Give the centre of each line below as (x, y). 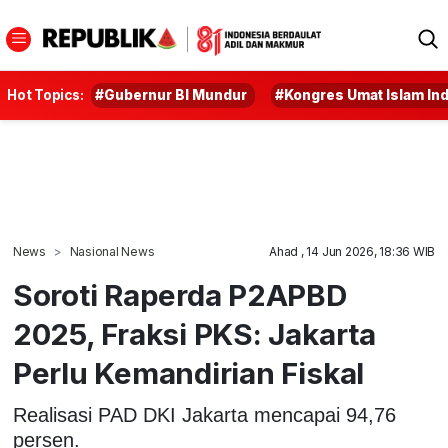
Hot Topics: (45, 95)
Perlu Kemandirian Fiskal (188, 373)
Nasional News (112, 251)
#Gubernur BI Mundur (171, 95)
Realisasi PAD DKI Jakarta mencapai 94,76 (204, 414)
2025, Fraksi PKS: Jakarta (194, 334)
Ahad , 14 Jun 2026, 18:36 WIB (352, 251)
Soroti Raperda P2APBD (179, 295)
